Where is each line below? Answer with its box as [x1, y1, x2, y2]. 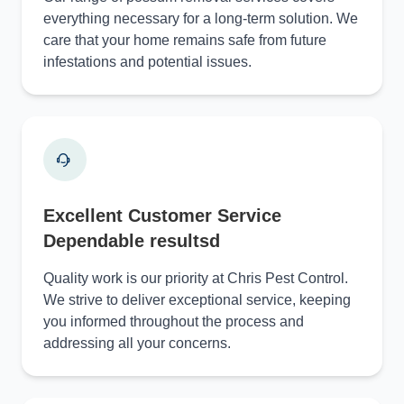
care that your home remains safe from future [43, 32, 326, 48]
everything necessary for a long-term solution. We [43, 10, 358, 26]
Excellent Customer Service [43, 205, 281, 225]
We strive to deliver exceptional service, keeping [43, 291, 351, 308]
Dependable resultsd [43, 230, 220, 251]
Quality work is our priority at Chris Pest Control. [43, 270, 348, 286]
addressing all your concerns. [43, 335, 231, 351]
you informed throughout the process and [43, 313, 304, 329]
